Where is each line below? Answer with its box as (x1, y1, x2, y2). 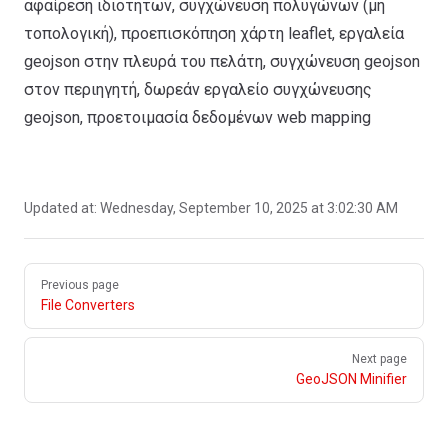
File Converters (41, 297, 135, 313)
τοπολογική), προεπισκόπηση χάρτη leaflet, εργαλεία (24, 24, 404, 43)
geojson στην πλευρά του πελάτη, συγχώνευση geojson (24, 52, 420, 71)
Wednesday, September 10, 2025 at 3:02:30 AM (100, 200, 398, 216)
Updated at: (24, 200, 100, 216)
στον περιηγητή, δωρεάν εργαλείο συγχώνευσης (24, 80, 372, 99)
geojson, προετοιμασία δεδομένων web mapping (24, 108, 371, 127)
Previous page (41, 278, 119, 292)
